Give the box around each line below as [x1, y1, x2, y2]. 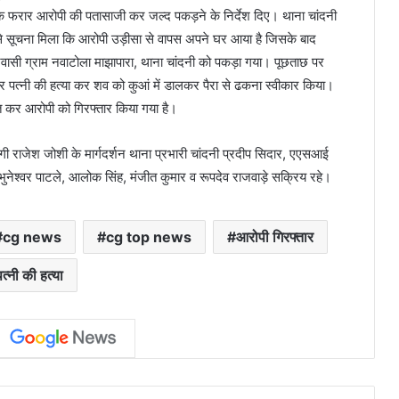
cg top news [105, 228, 191, 246]
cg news [2, 228, 61, 246]
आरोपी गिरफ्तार [235, 228, 313, 246]
